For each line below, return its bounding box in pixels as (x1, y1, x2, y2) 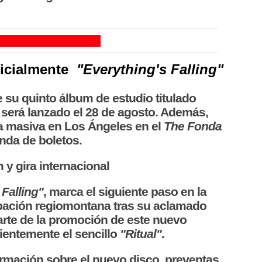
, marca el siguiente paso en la (43, 185, 207, 198)
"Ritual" (120, 227, 162, 240)
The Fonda (164, 119, 222, 133)
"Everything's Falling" (76, 61, 223, 77)
